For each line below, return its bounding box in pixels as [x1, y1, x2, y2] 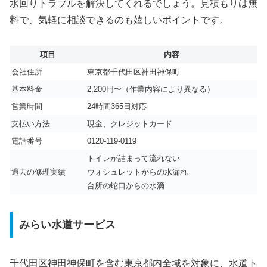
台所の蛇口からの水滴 [87, 181, 164, 191]
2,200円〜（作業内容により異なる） [87, 85, 215, 94]
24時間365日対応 [87, 102, 147, 111]
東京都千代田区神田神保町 [87, 67, 180, 77]
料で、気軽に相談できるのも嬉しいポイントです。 [10, 15, 229, 26]
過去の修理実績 [11, 167, 66, 177]
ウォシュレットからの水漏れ [87, 167, 188, 177]
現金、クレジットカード [87, 119, 172, 129]
